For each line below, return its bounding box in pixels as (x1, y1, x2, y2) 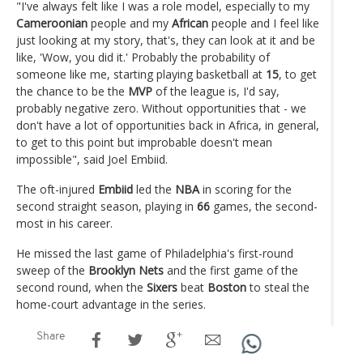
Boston (207, 279, 246, 295)
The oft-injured (16, 181, 98, 197)
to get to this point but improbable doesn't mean (16, 134, 272, 150)
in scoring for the (199, 181, 292, 197)
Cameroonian (16, 15, 88, 31)
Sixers (147, 279, 177, 295)
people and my (88, 15, 172, 31)
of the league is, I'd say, (152, 83, 280, 99)
